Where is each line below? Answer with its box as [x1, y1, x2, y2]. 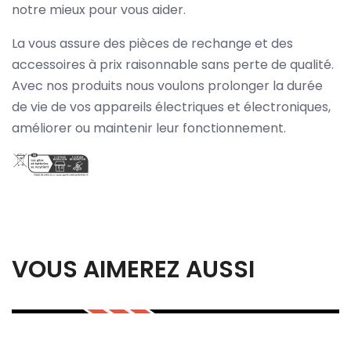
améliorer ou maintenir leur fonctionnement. [12, 118, 286, 137]
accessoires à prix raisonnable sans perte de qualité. [12, 55, 334, 74]
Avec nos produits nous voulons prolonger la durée [12, 76, 323, 95]
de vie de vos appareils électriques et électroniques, [12, 97, 331, 116]
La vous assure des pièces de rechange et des [12, 34, 293, 52]
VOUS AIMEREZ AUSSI [12, 253, 255, 287]
